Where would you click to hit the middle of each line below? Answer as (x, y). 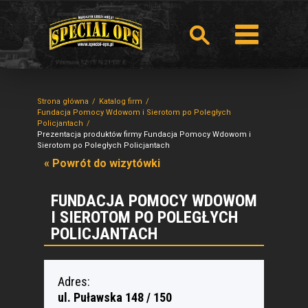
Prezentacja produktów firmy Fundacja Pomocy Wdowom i (144, 134)
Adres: (74, 282)
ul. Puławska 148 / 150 (115, 297)
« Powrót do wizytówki (102, 163)
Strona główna (63, 101)
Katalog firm (121, 101)
